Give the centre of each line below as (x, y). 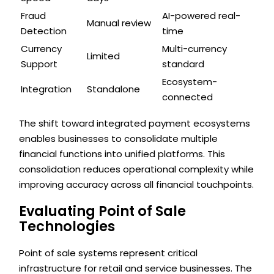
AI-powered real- (202, 15)
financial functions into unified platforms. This (122, 154)
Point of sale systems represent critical (109, 253)
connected (188, 97)
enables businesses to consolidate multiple (119, 138)
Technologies (67, 226)
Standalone (114, 89)
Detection (44, 31)
